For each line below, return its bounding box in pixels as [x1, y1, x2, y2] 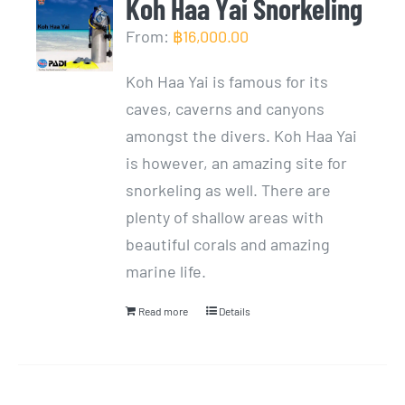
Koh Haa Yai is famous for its [126, 71, 329, 91]
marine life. [126, 260, 207, 281]
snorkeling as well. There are [126, 179, 332, 200]
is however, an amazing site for [126, 152, 348, 173]
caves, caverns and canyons [126, 98, 325, 118]
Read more [138, 304, 189, 317]
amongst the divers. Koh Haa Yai [126, 125, 358, 146]
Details [219, 304, 251, 317]
